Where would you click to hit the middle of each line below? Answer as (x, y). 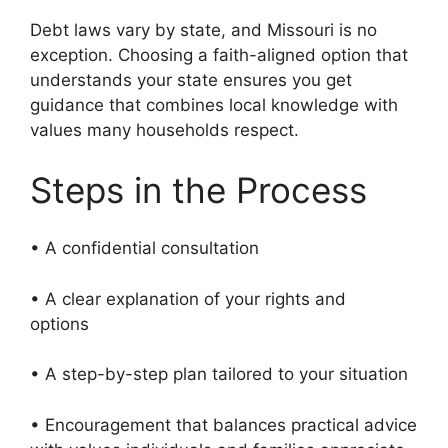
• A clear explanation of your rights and (188, 298)
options (64, 323)
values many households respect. (169, 130)
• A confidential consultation (149, 248)
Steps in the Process (198, 189)
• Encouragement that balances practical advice (223, 424)
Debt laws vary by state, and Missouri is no (203, 30)
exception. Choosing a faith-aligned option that (219, 55)
